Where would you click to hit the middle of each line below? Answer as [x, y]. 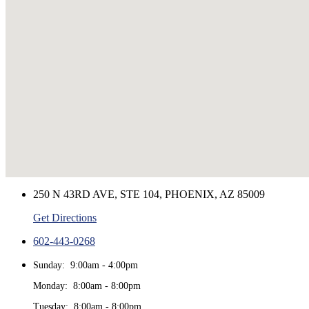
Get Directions [65, 218]
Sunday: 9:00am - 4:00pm [86, 266]
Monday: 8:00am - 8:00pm [87, 286]
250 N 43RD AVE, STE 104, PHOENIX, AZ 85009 [149, 195]
